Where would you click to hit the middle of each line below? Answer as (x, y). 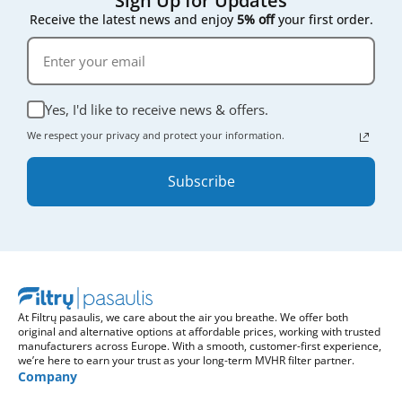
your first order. (323, 19)
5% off (255, 19)
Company (48, 376)
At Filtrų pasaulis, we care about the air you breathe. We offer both (183, 317)
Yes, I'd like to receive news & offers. (157, 109)
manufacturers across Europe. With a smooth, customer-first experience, (200, 345)
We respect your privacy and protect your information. (157, 135)
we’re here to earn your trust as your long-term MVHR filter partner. (186, 360)
